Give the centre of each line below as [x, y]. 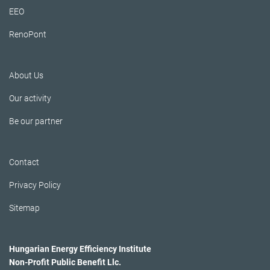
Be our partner [36, 121]
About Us [26, 76]
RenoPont [28, 35]
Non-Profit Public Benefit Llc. [65, 262]
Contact [24, 162]
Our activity [30, 99]
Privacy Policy [35, 185]
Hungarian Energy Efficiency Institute [80, 249]
